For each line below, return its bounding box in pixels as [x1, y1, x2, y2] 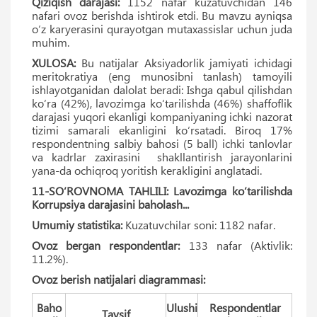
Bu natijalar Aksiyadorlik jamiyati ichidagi [76, 54, 292, 70]
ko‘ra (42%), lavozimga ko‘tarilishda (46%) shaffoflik [32, 95, 292, 110]
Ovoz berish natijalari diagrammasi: [32, 271, 205, 287]
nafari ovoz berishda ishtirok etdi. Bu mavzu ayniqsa [32, 7, 292, 23]
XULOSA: [32, 54, 76, 70]
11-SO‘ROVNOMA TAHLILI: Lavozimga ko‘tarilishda [32, 183, 292, 198]
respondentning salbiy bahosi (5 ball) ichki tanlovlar [32, 135, 292, 151]
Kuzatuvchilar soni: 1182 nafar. [122, 217, 275, 232]
